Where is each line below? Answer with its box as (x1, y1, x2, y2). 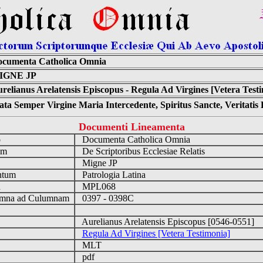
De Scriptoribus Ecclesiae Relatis (75, 146, 210, 156)
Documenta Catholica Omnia (75, 134, 195, 144)
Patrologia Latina (75, 170, 150, 180)
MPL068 (75, 181, 120, 191)
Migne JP (75, 158, 122, 168)
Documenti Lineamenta (78, 121, 185, 133)
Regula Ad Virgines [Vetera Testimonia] (82, 228, 230, 238)
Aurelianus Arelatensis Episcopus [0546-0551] (75, 217, 259, 227)
